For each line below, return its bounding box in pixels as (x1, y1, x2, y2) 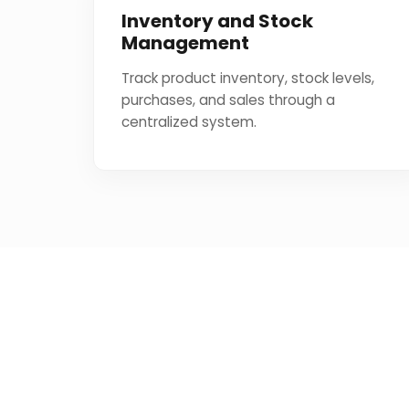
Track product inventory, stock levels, (121, 68, 375, 88)
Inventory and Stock (121, 8, 314, 34)
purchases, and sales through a (121, 90, 336, 110)
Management (121, 30, 250, 56)
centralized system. (121, 112, 257, 131)
